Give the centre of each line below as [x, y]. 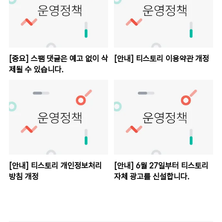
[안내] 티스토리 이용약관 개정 [161, 58]
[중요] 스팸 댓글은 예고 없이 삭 [58, 58]
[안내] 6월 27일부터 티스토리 [161, 166]
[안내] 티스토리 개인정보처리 [55, 166]
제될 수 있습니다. [36, 69]
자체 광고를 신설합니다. [151, 177]
